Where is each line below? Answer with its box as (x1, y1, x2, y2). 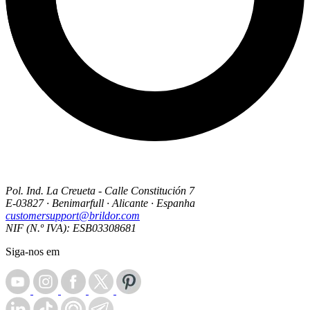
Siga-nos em (6, 246, 60, 258)
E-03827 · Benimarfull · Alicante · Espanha (6, 197, 195, 210)
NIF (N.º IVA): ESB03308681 (6, 222, 136, 235)
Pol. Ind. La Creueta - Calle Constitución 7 (6, 185, 194, 197)
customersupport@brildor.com (6, 210, 140, 222)
